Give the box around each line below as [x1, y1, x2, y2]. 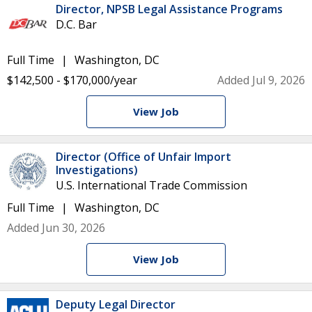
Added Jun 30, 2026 [7, 220, 105, 235]
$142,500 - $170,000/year [7, 72, 137, 88]
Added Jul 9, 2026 [217, 72, 305, 88]
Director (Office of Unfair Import [56, 149, 231, 164]
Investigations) [56, 162, 138, 178]
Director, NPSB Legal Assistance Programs [56, 1, 283, 17]
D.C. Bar [56, 17, 97, 32]
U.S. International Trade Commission [56, 178, 247, 193]
